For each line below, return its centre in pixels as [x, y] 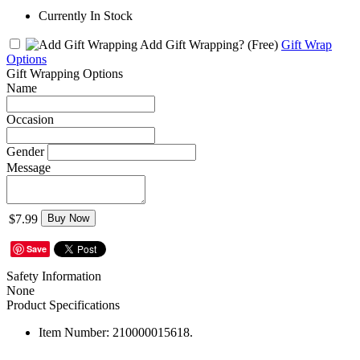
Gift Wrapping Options [65, 73]
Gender [25, 151]
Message [29, 167]
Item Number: [74, 332]
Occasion [30, 119]
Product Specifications [63, 305]
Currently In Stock [86, 15]
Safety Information [54, 276]
